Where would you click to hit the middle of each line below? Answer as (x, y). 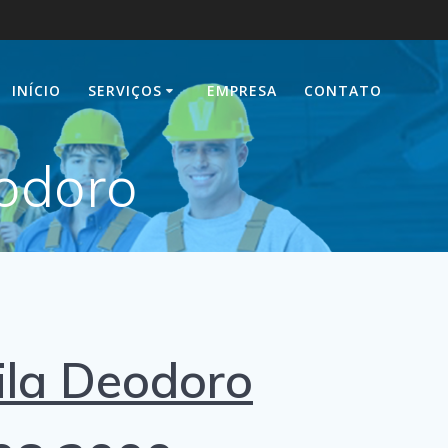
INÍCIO (36, 90)
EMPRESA (242, 90)
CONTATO (343, 90)
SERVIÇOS (125, 90)
